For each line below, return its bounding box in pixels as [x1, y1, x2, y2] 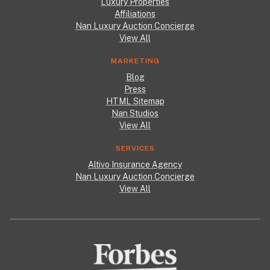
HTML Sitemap [105, 96, 165, 106]
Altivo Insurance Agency [88, 159, 182, 169]
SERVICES [115, 143, 155, 152]
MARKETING [110, 56, 160, 65]
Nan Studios [111, 108, 159, 118]
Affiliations [115, 8, 155, 19]
